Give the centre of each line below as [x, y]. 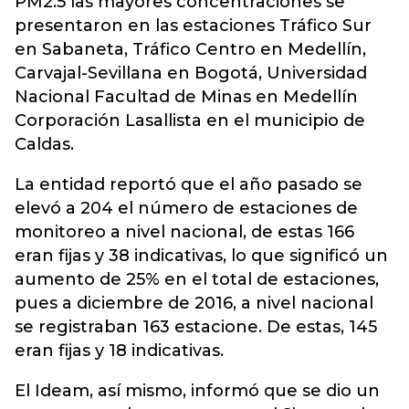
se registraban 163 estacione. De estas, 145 [196, 327]
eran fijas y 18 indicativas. [119, 351]
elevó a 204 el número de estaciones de [186, 208]
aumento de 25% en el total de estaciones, [197, 279]
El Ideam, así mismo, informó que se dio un [197, 391]
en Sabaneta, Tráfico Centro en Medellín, [190, 49]
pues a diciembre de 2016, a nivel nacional [194, 303]
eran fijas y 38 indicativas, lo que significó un [201, 256]
